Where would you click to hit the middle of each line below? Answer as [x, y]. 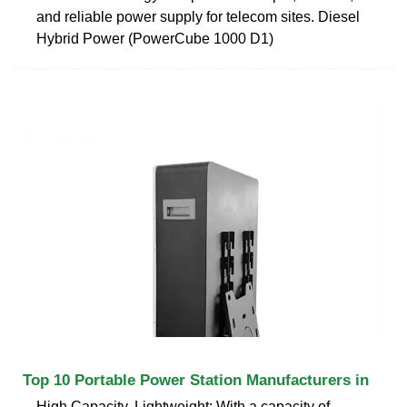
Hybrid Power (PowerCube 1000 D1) [155, 38]
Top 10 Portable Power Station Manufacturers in [196, 380]
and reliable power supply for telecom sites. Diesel [198, 16]
